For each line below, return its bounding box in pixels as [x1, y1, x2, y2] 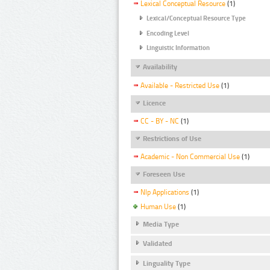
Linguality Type [143, 259, 190, 268]
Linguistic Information [146, 44, 210, 52]
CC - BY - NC [140, 116, 179, 125]
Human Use [140, 202, 176, 212]
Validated [143, 239, 172, 248]
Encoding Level [146, 29, 189, 37]
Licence [143, 98, 166, 107]
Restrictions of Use [143, 134, 201, 143]
